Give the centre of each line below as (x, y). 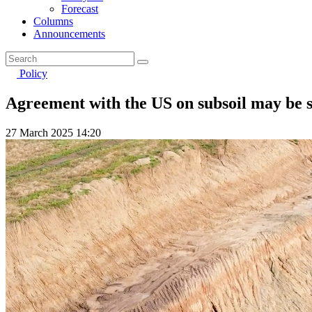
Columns (53, 21)
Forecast (80, 9)
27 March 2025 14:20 (53, 132)
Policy (33, 73)
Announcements (69, 34)
